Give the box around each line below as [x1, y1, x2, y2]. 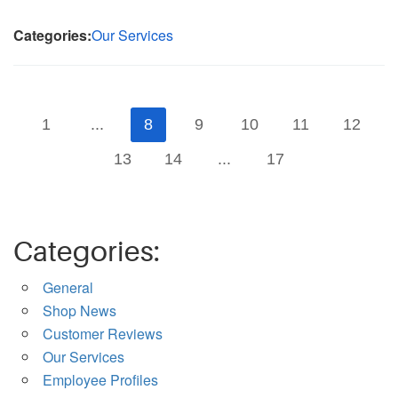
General [43, 277, 93, 298]
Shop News [43, 300, 116, 322]
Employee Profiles [43, 370, 158, 391]
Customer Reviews [43, 323, 163, 345]
